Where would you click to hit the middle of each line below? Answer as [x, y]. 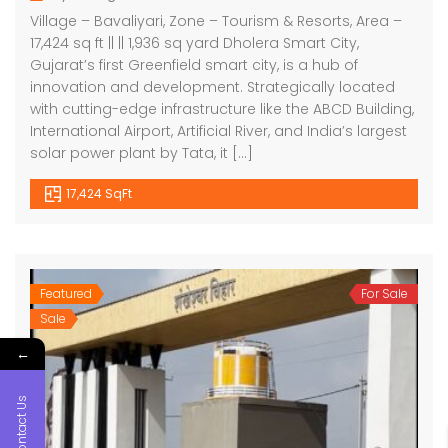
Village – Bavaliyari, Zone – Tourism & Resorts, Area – [216, 20]
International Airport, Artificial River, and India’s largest [218, 130]
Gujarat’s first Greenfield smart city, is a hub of [194, 64]
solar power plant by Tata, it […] [141, 152]
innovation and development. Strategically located [212, 86]
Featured [66, 293]
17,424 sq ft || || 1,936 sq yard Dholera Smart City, [194, 42]
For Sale [384, 293]
